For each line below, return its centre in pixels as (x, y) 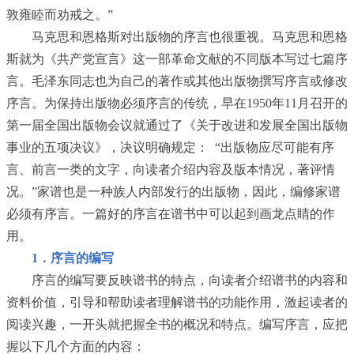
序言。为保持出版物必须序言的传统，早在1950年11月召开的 (177, 103)
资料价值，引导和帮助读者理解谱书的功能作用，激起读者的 (177, 302)
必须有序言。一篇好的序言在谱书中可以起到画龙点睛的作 (171, 214)
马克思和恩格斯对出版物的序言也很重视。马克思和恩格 (190, 37)
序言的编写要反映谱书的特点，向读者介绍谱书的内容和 (190, 280)
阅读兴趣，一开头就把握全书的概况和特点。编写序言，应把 (177, 324)
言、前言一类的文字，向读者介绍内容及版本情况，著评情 (171, 169)
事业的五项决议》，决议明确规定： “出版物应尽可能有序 (170, 147)
